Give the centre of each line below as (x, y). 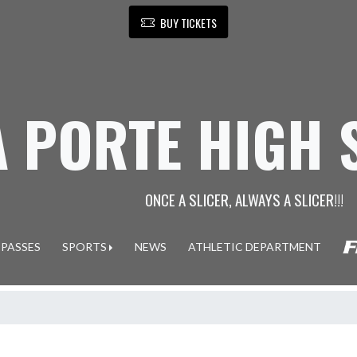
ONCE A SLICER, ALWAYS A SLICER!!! (244, 199)
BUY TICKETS (188, 23)
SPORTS (84, 247)
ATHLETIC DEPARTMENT (254, 247)
